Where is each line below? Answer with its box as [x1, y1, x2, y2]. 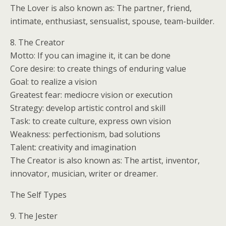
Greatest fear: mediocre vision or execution [10, 89, 173, 100]
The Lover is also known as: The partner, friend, [10, 3, 192, 14]
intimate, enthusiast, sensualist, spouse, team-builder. [10, 16, 214, 27]
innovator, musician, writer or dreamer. [10, 168, 158, 179]
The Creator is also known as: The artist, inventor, [10, 155, 200, 166]
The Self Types [10, 189, 67, 200]
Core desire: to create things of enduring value [10, 63, 186, 74]
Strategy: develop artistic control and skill [10, 102, 165, 114]
